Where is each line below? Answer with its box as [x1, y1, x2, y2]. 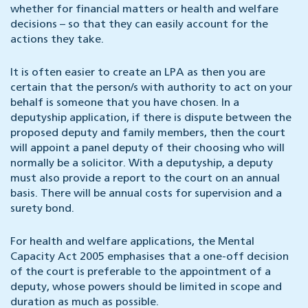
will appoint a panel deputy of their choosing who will [10, 143, 285, 155]
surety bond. [10, 203, 74, 215]
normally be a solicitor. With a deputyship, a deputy [10, 158, 273, 170]
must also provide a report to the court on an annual [10, 173, 280, 185]
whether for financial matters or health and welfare [10, 4, 278, 16]
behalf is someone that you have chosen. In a [10, 98, 239, 109]
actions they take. [10, 34, 104, 46]
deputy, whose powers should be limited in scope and [10, 282, 282, 294]
